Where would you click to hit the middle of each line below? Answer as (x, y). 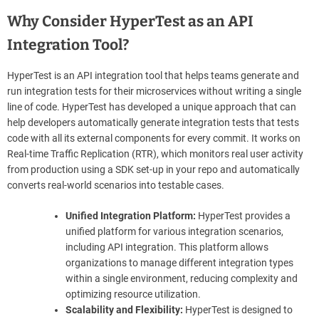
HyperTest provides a (243, 215)
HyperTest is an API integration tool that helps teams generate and (153, 75)
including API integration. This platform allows (167, 247)
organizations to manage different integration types (179, 262)
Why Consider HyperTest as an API (130, 21)
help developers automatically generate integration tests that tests (153, 122)
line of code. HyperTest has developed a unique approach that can (152, 106)
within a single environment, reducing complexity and (182, 278)
